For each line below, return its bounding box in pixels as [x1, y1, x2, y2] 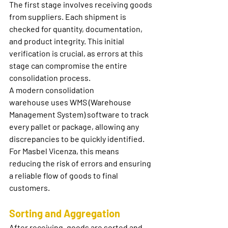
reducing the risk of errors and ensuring [9, 158, 153, 168]
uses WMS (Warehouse [49, 97, 133, 107]
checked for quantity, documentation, [9, 24, 144, 34]
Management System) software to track [9, 109, 150, 120]
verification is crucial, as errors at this [9, 48, 145, 59]
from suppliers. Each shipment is [9, 12, 128, 22]
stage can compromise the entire [9, 61, 129, 71]
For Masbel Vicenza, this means [9, 146, 121, 156]
